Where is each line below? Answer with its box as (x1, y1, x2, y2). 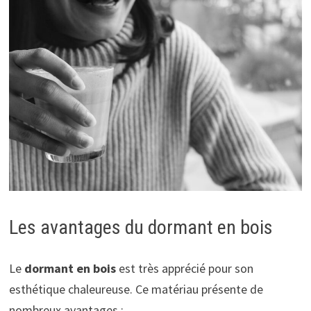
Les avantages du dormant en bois (8, 216, 273, 239)
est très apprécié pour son (115, 260, 253, 276)
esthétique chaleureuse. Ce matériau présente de (8, 281, 263, 297)
